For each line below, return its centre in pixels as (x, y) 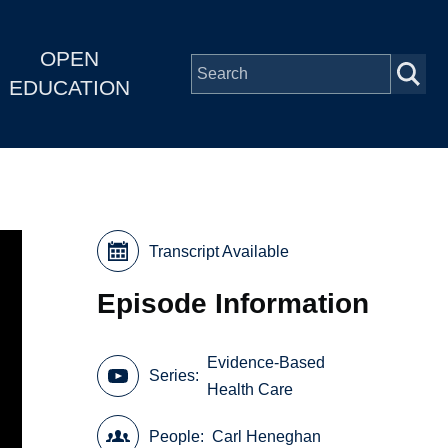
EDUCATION (69, 88)
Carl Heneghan (267, 436)
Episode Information (233, 302)
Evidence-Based (266, 362)
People (175, 436)
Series (172, 376)
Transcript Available (219, 251)
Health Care (250, 389)
